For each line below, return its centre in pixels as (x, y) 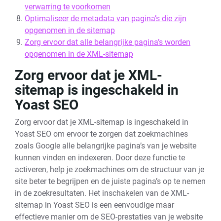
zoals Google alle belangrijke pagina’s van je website (106, 146)
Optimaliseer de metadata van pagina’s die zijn (106, 18)
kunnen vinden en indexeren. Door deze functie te (100, 158)
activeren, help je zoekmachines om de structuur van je (110, 169)
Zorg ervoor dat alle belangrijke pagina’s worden (108, 42)
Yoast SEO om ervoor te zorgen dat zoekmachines (101, 134)
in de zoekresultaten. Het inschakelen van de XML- (102, 193)
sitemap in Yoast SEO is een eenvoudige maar (94, 205)
